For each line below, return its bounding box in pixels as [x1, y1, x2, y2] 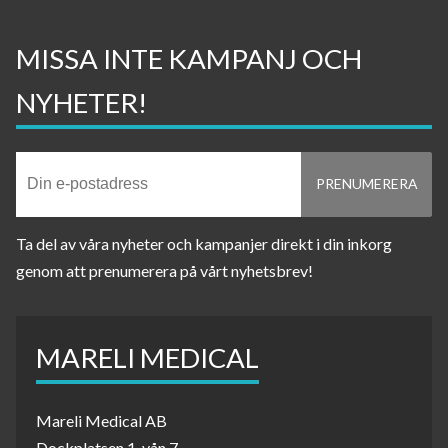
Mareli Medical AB [36, 410, 167, 430]
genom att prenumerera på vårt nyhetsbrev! [16, 260, 313, 280]
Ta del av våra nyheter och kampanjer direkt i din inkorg [16, 233, 392, 253]
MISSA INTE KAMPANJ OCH [16, 41, 362, 75]
